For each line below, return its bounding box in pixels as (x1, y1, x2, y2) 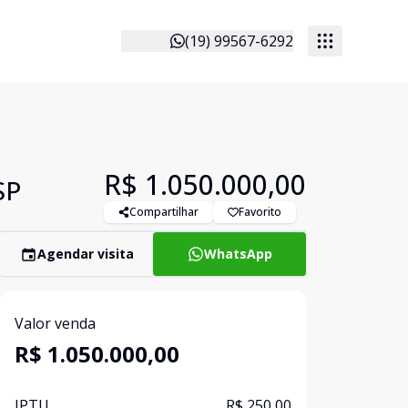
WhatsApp (203, 245, 272, 262)
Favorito (239, 204, 281, 219)
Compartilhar (129, 204, 199, 219)
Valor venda (15, 313, 96, 333)
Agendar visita (36, 245, 134, 262)
